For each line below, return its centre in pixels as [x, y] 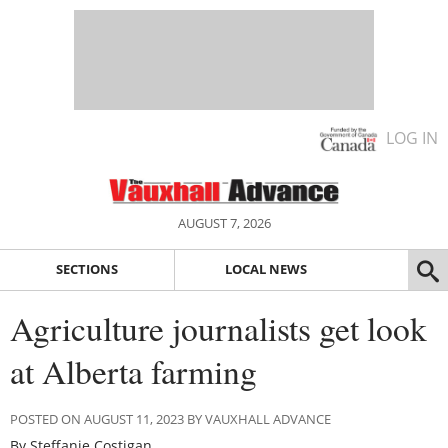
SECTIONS [86, 269]
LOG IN [412, 138]
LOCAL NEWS [265, 269]
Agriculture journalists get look [218, 327]
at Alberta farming [133, 370]
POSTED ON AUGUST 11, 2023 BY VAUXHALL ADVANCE [170, 418]
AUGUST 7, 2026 [224, 223]
